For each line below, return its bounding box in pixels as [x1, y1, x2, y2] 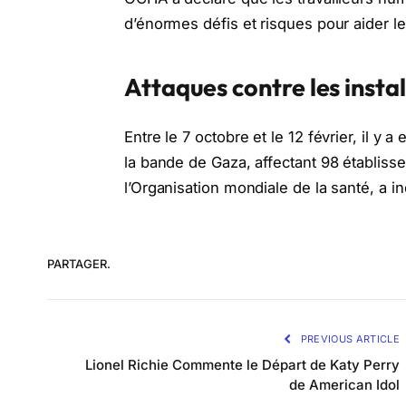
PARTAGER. [47, 256, 111, 272]
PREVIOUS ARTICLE [297, 332, 400, 345]
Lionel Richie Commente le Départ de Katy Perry [85, 355, 400, 373]
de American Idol [289, 375, 400, 393]
